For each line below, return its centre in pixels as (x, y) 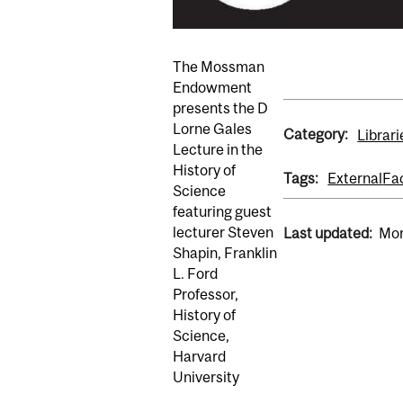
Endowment (212, 88)
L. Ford (195, 274)
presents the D (220, 108)
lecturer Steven (223, 233)
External (355, 179)
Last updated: (327, 233)
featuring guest (222, 212)
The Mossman (219, 67)
